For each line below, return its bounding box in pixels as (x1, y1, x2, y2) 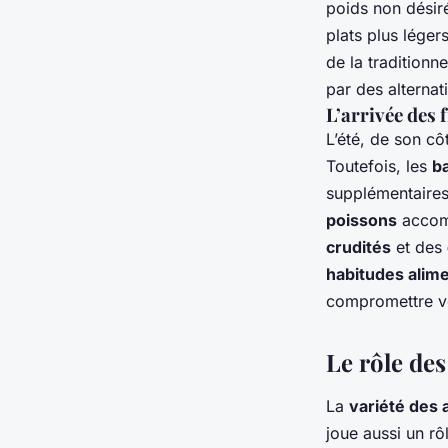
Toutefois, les (326, 156, 432, 177)
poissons (326, 210, 397, 231)
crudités (326, 237, 391, 258)
